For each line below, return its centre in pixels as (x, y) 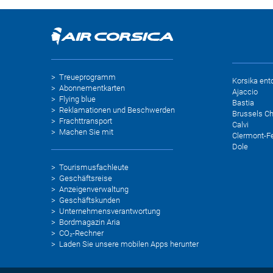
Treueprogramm (87, 77)
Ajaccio (245, 92)
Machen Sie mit (86, 132)
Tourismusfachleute (94, 167)
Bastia (243, 103)
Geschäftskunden (90, 200)
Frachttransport (86, 121)
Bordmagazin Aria (90, 222)
